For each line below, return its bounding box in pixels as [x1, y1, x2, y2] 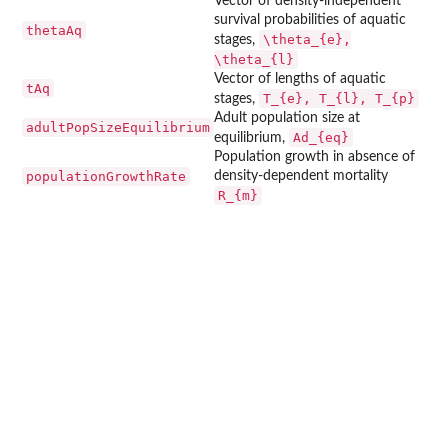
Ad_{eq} [293, 129, 349, 145]
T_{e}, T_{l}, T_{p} [263, 90, 415, 106]
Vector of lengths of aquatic [214, 71, 386, 86]
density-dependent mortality [214, 168, 388, 183]
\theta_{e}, [263, 31, 351, 47]
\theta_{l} [214, 51, 294, 67]
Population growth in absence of [214, 149, 415, 164]
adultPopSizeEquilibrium [26, 119, 210, 135]
